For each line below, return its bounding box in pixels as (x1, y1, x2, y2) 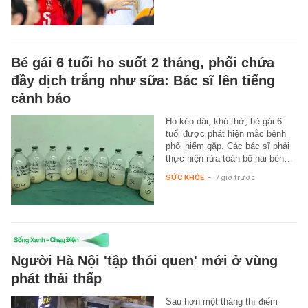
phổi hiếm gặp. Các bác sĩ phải (165, 141, 289, 152)
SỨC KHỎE (165, 173, 204, 183)
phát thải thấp (11, 271, 102, 287)
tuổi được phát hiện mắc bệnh (165, 129, 286, 140)
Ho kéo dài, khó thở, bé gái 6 (165, 116, 282, 127)
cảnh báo (11, 91, 71, 107)
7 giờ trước (214, 173, 255, 183)
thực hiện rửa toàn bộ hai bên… (165, 153, 293, 164)
